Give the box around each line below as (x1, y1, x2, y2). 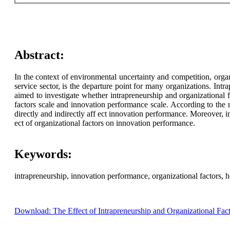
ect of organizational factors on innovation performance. (14, 119, 195, 128)
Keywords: (14, 147, 72, 161)
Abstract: (14, 48, 64, 62)
